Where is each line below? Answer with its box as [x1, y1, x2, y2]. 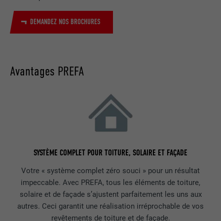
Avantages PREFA [10, 63, 85, 79]
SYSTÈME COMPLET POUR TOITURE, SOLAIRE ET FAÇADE [34, 147, 187, 158]
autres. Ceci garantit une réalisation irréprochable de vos [17, 202, 204, 211]
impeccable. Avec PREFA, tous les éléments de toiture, [21, 178, 200, 187]
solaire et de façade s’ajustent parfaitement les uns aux [19, 190, 202, 199]
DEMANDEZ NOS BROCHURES [28, 17, 101, 27]
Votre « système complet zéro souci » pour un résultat [21, 166, 200, 176]
